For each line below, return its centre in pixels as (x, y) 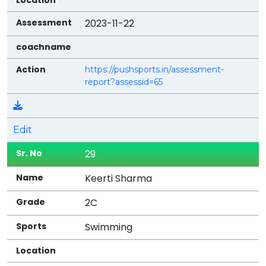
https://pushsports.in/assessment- (155, 69)
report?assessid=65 (124, 82)
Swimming (109, 227)
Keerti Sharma (119, 178)
